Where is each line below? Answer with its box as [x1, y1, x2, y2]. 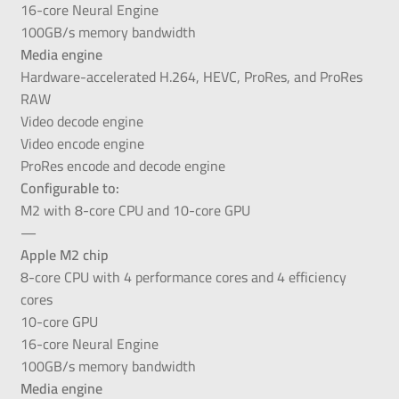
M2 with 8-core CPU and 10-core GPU [20, 196, 250, 224]
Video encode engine [20, 129, 144, 157]
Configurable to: [20, 174, 119, 201]
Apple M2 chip [20, 240, 109, 268]
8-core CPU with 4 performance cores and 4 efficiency [20, 263, 346, 290]
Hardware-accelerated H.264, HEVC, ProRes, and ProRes [20, 62, 362, 90]
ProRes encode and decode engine [20, 151, 225, 179]
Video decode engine [20, 107, 143, 134]
